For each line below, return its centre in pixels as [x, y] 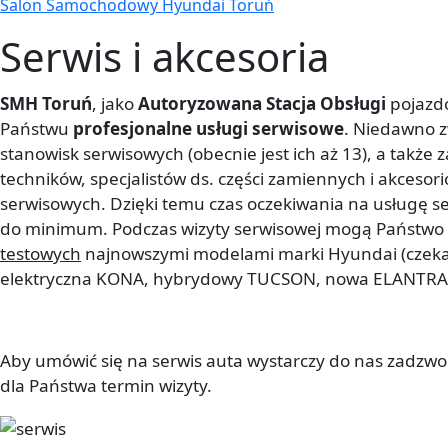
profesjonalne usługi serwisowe [208, 129]
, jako [115, 104]
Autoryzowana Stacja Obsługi [262, 104]
